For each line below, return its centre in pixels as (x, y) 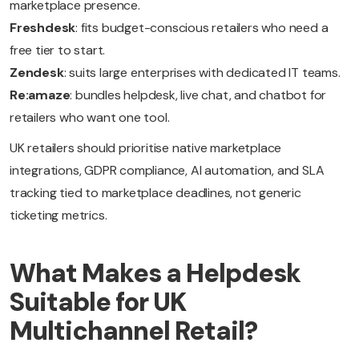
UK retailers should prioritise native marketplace (146, 148)
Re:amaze (40, 95)
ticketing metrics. (58, 216)
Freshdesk (43, 28)
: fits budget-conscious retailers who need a (202, 28)
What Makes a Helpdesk (155, 274)
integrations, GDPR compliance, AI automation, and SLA (167, 171)
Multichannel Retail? (133, 331)
